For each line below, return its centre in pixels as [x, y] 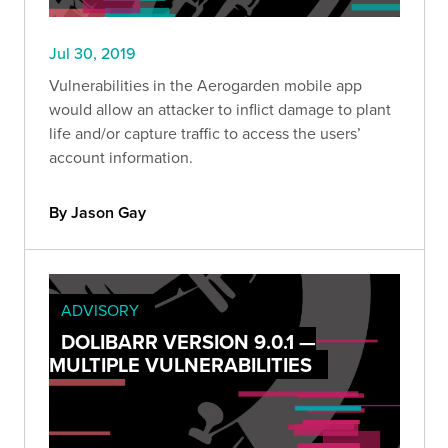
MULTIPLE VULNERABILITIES [180, 365]
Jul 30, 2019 [92, 53]
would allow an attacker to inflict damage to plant [220, 109]
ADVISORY [100, 310]
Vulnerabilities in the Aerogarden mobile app [205, 85]
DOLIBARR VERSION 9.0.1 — [188, 342]
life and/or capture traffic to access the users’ [205, 133]
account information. [121, 157]
